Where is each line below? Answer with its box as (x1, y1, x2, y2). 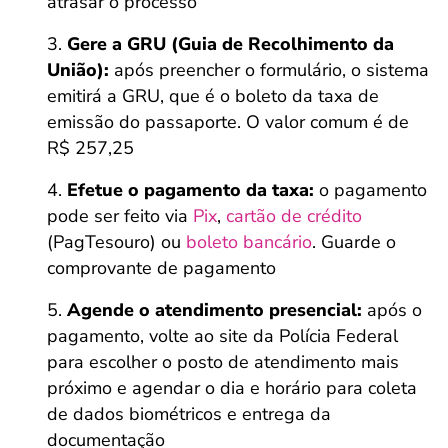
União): (47, 58, 114, 82)
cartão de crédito (226, 204, 362, 228)
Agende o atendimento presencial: (67, 298, 362, 322)
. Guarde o (312, 230, 396, 254)
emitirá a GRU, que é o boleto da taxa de (47, 84, 379, 108)
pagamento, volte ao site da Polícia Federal (47, 324, 398, 348)
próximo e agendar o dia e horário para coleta (47, 376, 417, 400)
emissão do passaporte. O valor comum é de (47, 110, 409, 134)
